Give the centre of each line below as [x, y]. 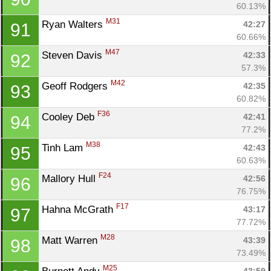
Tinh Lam [64, 148]
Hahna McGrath [79, 209]
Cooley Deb [70, 117]
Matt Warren [71, 240]
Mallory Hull [70, 178]
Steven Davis [73, 55]
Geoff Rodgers [76, 86]
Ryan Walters [74, 24]
